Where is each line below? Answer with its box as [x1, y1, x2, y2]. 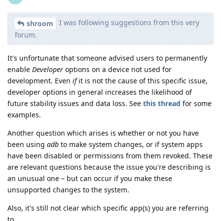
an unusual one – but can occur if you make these [7, 173, 172, 183]
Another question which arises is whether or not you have [7, 128, 199, 138]
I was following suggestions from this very [57, 18, 199, 28]
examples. [7, 110, 41, 119]
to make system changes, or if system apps [59, 139, 203, 149]
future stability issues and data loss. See [7, 98, 143, 108]
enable [7, 64, 32, 74]
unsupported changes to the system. [7, 184, 129, 194]
